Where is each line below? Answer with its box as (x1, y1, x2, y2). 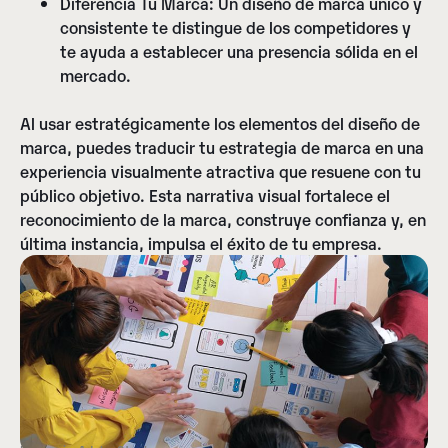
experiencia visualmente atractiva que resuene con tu (20, 160, 421, 183)
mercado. (60, 64, 131, 87)
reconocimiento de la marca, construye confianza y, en (20, 208, 426, 231)
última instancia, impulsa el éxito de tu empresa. (20, 232, 382, 255)
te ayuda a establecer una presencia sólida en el (60, 40, 418, 63)
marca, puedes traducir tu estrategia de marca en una (20, 136, 424, 159)
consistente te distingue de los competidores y (60, 16, 411, 39)
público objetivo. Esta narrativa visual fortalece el (20, 184, 390, 207)
